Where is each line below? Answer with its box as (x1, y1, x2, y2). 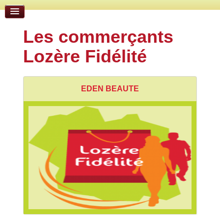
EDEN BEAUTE (81, 84, 139, 93)
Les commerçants (23, 27, 173, 47)
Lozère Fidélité (23, 46, 147, 66)
